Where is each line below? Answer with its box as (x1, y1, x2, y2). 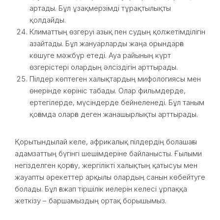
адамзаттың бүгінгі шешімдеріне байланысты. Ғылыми (15, 149, 202, 158)
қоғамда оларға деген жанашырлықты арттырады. (29, 110, 198, 119)
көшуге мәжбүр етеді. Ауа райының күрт (29, 51, 171, 60)
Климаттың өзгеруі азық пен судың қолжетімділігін (29, 27, 205, 36)
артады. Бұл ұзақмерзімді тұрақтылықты (29, 3, 171, 13)
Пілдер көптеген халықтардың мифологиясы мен (29, 74, 201, 83)
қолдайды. (29, 15, 66, 25)
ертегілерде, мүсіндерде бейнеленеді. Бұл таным (29, 98, 204, 107)
